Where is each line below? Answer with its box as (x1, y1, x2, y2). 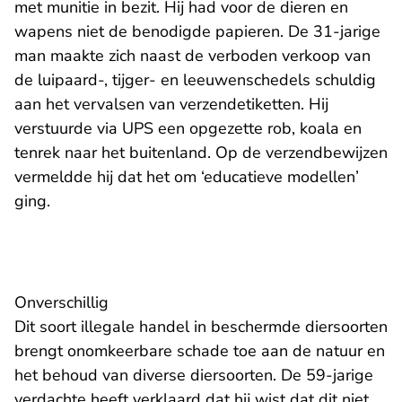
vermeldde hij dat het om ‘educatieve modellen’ (14, 166, 359, 188)
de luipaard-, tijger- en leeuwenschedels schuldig (14, 69, 376, 92)
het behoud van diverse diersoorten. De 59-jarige (14, 364, 373, 387)
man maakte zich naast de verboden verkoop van (14, 45, 371, 67)
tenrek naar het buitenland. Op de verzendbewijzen (14, 142, 388, 164)
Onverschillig (14, 292, 109, 314)
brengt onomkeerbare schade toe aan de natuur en (14, 340, 385, 363)
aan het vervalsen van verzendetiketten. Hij (14, 93, 328, 116)
